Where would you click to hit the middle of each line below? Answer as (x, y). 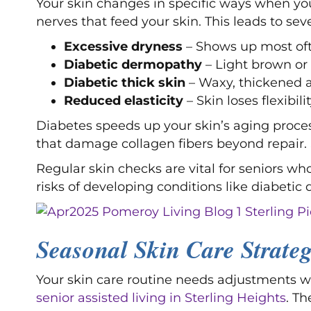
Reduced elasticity (124, 101)
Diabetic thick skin (125, 83)
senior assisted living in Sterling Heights (161, 298)
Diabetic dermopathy (133, 65)
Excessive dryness (123, 47)
